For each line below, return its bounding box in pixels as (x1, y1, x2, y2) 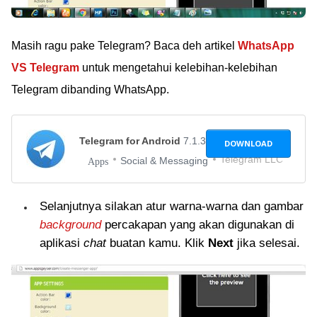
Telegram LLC (220, 153, 283, 165)
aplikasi (40, 236, 83, 250)
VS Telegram (11, 61, 79, 74)
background (40, 217, 101, 231)
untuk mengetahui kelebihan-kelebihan (79, 61, 277, 74)
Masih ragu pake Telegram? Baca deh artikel (11, 39, 238, 52)
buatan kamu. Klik (106, 236, 208, 250)
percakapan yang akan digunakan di (101, 217, 294, 231)
